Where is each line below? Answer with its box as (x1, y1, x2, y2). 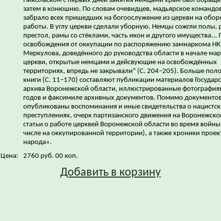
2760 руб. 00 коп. (23, 152, 78, 160)
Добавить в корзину (60, 166, 161, 179)
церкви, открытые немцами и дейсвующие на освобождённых (23, 58, 217, 66)
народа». (23, 138, 53, 146)
